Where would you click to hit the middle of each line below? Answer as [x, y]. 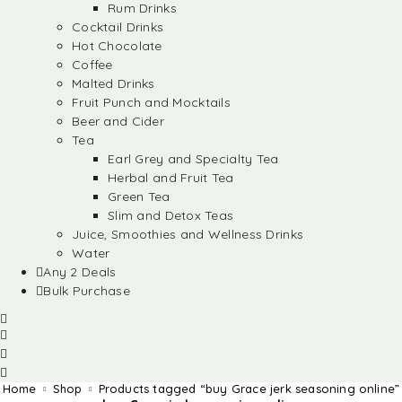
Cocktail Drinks [118, 27]
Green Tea [139, 197]
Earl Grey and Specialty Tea [193, 159]
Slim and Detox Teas [171, 215]
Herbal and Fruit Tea [171, 178]
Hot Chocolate [117, 46]
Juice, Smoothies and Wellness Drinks [188, 234]
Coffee [92, 65]
